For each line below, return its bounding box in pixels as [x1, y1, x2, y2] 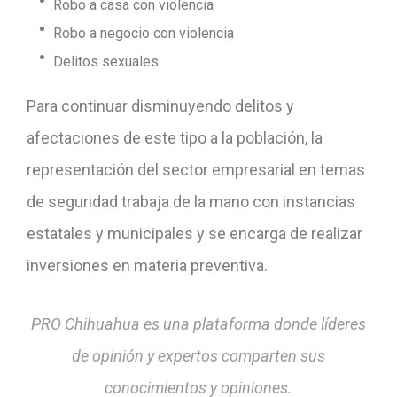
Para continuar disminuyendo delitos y [27, 96, 294, 115]
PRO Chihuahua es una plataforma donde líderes [31, 314, 366, 333]
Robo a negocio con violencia [53, 24, 237, 42]
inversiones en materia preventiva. [27, 255, 268, 275]
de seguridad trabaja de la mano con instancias [27, 191, 355, 211]
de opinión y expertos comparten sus [72, 346, 325, 365]
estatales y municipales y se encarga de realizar [27, 223, 362, 243]
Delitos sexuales [53, 52, 159, 70]
